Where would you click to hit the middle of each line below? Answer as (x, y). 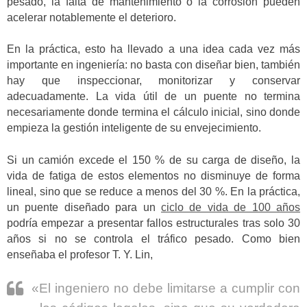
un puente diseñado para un (84, 207)
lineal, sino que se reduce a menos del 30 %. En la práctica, (153, 191)
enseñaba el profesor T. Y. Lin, (80, 254)
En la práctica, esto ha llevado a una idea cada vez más (153, 49)
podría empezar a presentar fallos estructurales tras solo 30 (153, 223)
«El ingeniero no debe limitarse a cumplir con (166, 288)
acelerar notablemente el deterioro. (91, 17)
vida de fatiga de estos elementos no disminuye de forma (153, 175)
